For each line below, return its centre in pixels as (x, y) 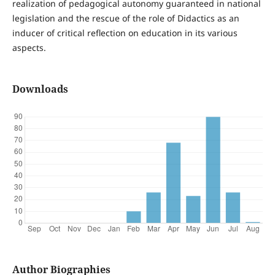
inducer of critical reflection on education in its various (125, 33)
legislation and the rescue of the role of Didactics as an (126, 18)
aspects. (29, 48)
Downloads (40, 89)
